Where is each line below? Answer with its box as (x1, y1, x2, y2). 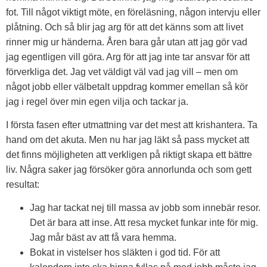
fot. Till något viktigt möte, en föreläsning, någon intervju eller (6, 7, 260, 17)
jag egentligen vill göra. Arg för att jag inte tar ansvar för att (6, 51, 250, 62)
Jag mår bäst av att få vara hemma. (30, 232, 176, 243)
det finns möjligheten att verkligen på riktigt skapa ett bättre (6, 149, 252, 160)
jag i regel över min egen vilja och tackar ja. (6, 96, 188, 107)
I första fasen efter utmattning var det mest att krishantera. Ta (6, 119, 257, 130)
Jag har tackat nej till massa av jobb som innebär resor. (30, 203, 260, 213)
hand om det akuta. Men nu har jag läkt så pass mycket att (6, 134, 249, 145)
